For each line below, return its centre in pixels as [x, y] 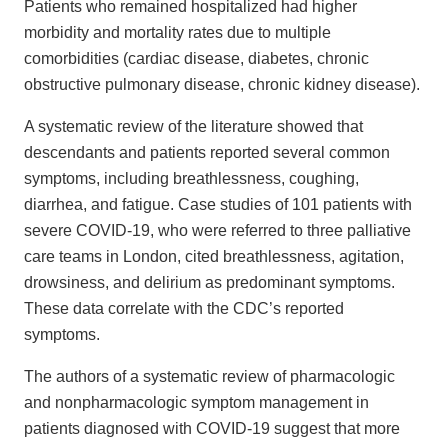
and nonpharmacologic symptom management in [196, 403]
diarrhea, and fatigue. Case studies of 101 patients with [218, 205]
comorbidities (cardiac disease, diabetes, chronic [196, 59]
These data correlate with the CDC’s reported [184, 309]
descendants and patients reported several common [207, 153]
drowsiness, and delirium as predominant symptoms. [209, 283]
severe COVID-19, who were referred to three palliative [217, 231]
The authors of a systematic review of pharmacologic [209, 377]
